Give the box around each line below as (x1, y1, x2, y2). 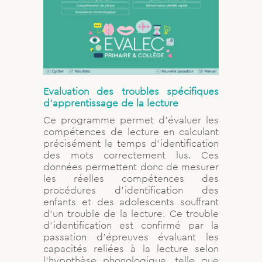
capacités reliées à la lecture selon (43, 242, 219, 256)
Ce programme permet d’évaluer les (43, 113, 219, 127)
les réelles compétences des (43, 172, 219, 185)
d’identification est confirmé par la (43, 219, 219, 232)
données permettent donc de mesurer (43, 160, 219, 174)
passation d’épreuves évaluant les (43, 230, 219, 244)
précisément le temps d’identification (43, 137, 219, 150)
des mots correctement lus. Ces (43, 149, 219, 162)
